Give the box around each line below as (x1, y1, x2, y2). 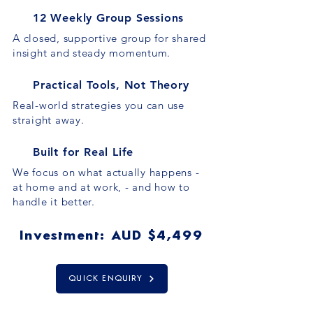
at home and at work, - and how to (13, 180, 190, 194)
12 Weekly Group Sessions (33, 11, 184, 24)
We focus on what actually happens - (13, 166, 200, 179)
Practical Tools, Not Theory (33, 78, 189, 92)
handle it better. (13, 195, 95, 208)
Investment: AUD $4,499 (19, 230, 203, 243)
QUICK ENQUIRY (68, 275, 143, 283)
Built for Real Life (33, 145, 134, 159)
